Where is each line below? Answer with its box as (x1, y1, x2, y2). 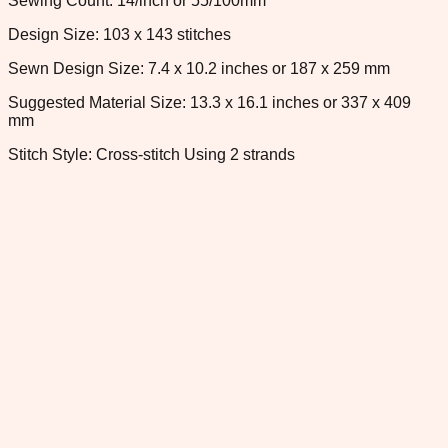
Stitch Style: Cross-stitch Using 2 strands (8, 145, 295, 163)
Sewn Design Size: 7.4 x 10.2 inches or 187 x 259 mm (8, 59, 390, 77)
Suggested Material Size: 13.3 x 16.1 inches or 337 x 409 (8, 93, 411, 111)
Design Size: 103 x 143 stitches (8, 25, 231, 43)
